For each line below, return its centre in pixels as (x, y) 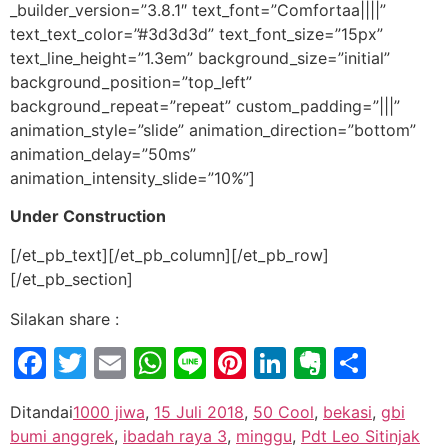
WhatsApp (245, 362)
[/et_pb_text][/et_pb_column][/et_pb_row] (169, 254)
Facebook (120, 362)
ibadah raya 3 (175, 435)
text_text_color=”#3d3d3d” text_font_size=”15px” (196, 33)
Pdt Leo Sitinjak (360, 435)
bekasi (347, 411)
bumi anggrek (62, 435)
